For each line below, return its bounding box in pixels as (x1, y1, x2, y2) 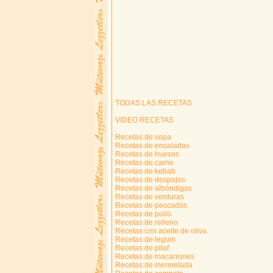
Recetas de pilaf (113, 244, 169, 253)
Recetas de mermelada (113, 261, 193, 270)
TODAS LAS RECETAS (113, 99, 192, 108)
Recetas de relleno (113, 218, 178, 227)
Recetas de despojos (113, 175, 185, 185)
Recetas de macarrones (113, 252, 194, 261)
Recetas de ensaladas (113, 141, 190, 151)
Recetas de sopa (113, 133, 171, 142)
